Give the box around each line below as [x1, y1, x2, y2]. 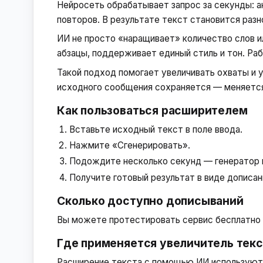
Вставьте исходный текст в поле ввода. [69, 123, 243, 135]
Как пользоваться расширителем [57, 103, 248, 118]
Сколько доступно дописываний [57, 194, 244, 208]
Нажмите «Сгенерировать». [69, 140, 191, 151]
